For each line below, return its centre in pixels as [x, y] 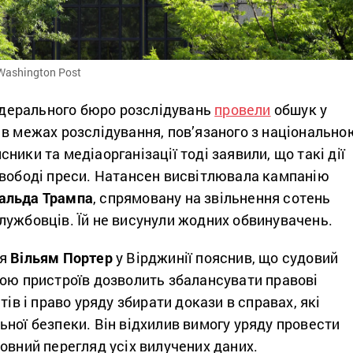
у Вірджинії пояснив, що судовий [225, 257]
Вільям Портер [61, 257]
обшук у [299, 109]
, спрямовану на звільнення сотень [212, 197]
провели [243, 109]
